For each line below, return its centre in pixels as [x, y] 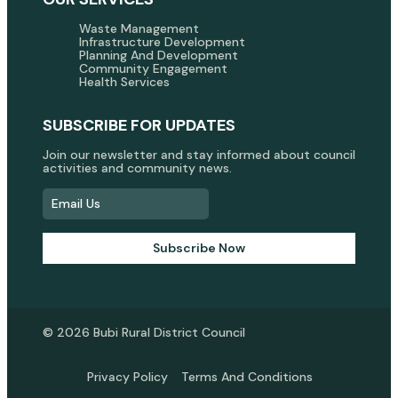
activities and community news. [137, 168]
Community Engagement [153, 68]
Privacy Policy [127, 377]
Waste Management [139, 28]
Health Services [124, 82]
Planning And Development [159, 55]
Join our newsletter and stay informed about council [199, 155]
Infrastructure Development [162, 42]
